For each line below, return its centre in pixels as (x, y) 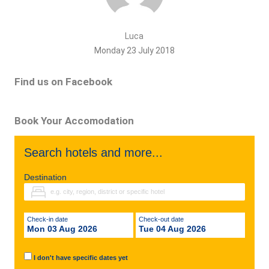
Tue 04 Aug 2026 (172, 229)
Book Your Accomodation (74, 121)
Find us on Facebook (63, 82)
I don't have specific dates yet (80, 258)
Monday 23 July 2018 (134, 50)
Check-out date (163, 219)
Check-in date (50, 219)
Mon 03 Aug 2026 (62, 229)
